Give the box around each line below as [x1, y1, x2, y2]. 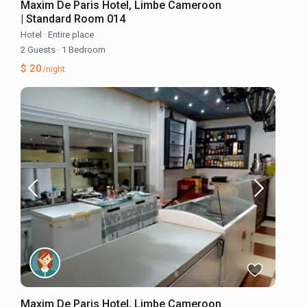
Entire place [48, 29, 95, 40]
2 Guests [21, 45, 58, 56]
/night [40, 64, 66, 75]
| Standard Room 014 [21, 12, 126, 26]
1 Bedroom [60, 45, 106, 56]
